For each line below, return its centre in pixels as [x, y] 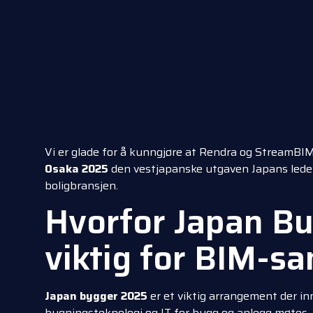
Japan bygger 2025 [96, 296]
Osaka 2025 [77, 168]
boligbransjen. [81, 185]
